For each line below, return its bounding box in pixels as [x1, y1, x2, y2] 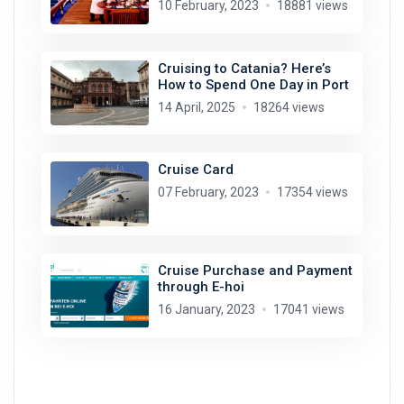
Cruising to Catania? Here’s [157, 60, 331, 77]
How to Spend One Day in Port [157, 76, 349, 93]
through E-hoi [157, 279, 244, 296]
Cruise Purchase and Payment [157, 262, 353, 280]
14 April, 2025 [157, 99, 235, 115]
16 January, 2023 [157, 302, 255, 317]
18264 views [252, 99, 325, 115]
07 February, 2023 [157, 185, 259, 199]
